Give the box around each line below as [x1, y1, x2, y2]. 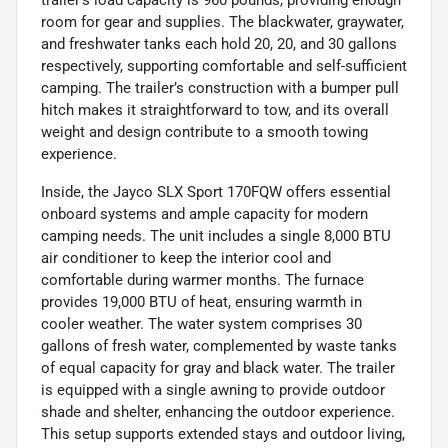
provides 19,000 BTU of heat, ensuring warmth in [41, 293, 362, 312]
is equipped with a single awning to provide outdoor [41, 381, 385, 400]
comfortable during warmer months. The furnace [41, 271, 364, 290]
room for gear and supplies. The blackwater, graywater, [41, 13, 404, 32]
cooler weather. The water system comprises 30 [41, 315, 362, 334]
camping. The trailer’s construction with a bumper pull [41, 79, 399, 98]
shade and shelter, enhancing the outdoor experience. [41, 403, 395, 422]
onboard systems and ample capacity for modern [41, 205, 368, 224]
